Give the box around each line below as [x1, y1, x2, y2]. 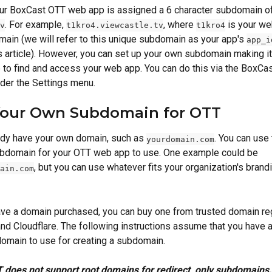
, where [163, 19, 196, 30]
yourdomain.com [146, 134, 214, 144]
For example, [9, 19, 66, 30]
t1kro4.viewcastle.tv [66, 21, 163, 30]
